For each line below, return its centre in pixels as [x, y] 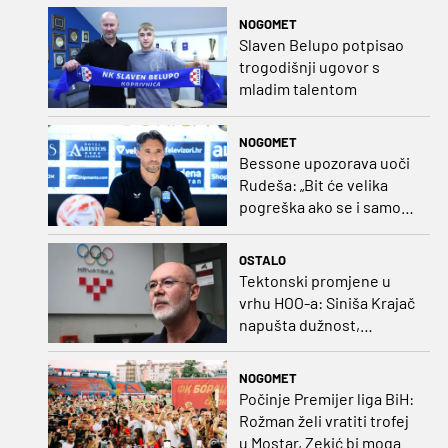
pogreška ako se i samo [319, 207]
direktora [271, 368]
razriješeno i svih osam [318, 346]
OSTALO [262, 259]
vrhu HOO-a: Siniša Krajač [326, 302]
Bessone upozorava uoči [324, 163]
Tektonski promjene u [314, 280]
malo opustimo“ [292, 229]
